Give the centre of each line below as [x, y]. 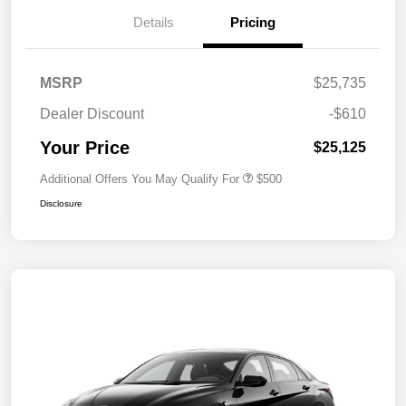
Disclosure [61, 204]
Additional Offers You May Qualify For [140, 179]
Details [153, 23]
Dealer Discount [92, 114]
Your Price [85, 148]
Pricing [253, 23]
